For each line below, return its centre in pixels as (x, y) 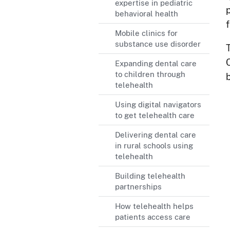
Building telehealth (150, 176)
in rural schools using (154, 146)
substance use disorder (158, 44)
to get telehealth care (155, 115)
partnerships (138, 187)
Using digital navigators (158, 104)
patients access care (153, 217)
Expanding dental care (156, 63)
